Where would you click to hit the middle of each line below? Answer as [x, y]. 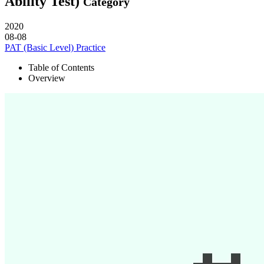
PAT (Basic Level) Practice [55, 47]
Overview [47, 78]
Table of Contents [61, 67]
